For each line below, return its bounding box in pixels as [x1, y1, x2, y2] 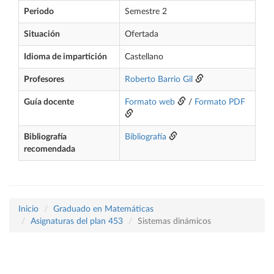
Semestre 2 [125, 7, 167, 16]
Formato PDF [194, 98, 245, 106]
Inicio [18, 205, 39, 213]
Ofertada [125, 30, 158, 39]
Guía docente [24, 98, 74, 106]
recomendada [24, 145, 75, 154]
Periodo [24, 7, 54, 16]
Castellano [125, 53, 163, 61]
